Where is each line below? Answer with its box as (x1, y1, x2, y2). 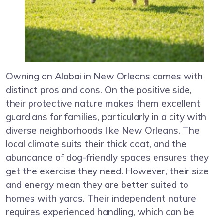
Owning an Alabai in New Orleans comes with (6, 70, 203, 82)
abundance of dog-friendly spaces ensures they (6, 151, 209, 163)
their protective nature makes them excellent (6, 97, 200, 109)
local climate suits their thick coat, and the (6, 138, 186, 150)
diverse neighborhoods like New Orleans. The (6, 124, 200, 136)
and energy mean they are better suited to (6, 178, 188, 190)
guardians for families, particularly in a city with (6, 110, 206, 123)
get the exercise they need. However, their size (6, 165, 209, 177)
